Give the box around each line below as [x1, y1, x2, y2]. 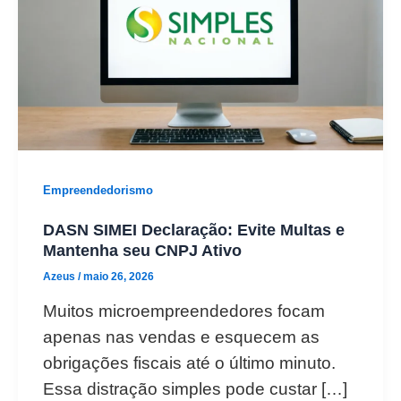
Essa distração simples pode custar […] [43, 379, 347, 398]
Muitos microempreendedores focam [43, 301, 325, 320]
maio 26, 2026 [83, 270, 154, 284]
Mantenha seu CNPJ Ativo [43, 240, 242, 260]
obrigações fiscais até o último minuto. [43, 353, 336, 372]
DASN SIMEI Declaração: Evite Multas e [43, 219, 345, 239]
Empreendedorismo [43, 183, 153, 197]
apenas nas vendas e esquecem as [43, 327, 320, 346]
